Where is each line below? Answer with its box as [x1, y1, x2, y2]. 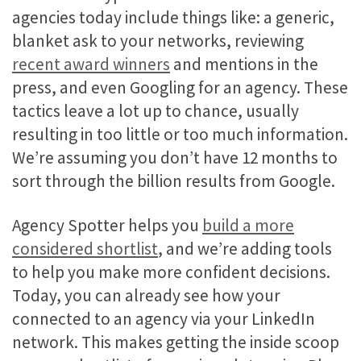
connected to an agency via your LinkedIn [12, 308, 315, 330]
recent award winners [12, 52, 170, 75]
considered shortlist [12, 238, 158, 260]
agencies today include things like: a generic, [12, 6, 334, 28]
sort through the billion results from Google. [12, 169, 335, 192]
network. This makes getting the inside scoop [12, 331, 339, 354]
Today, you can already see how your [12, 284, 280, 307]
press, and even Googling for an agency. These [12, 76, 348, 98]
